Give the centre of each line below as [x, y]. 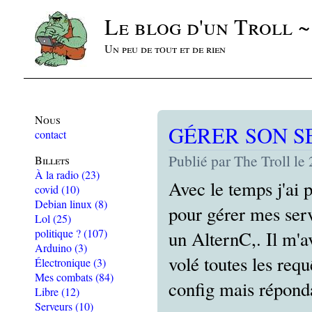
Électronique [64, 262]
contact [50, 134]
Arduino [55, 248]
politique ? [59, 233]
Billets [52, 160]
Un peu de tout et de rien [165, 48]
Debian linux [65, 204]
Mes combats [65, 277]
